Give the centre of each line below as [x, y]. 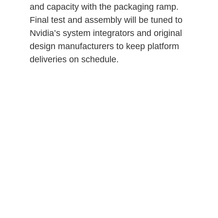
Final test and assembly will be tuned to [106, 20]
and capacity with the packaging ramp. [104, 7]
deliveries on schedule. [74, 59]
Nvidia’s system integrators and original [106, 33]
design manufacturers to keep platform [104, 46]
